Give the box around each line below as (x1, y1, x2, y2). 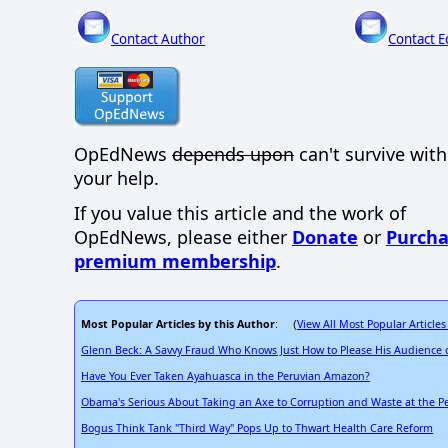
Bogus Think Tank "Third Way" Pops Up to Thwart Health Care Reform (81, 421, 433, 436)
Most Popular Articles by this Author (81, 317, 275, 332)
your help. (74, 166, 159, 191)
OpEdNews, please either (74, 225, 292, 250)
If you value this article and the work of (74, 201, 406, 226)
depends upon (172, 142, 294, 167)
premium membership (74, 249, 276, 274)
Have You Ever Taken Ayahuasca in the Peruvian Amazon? (81, 369, 370, 384)
